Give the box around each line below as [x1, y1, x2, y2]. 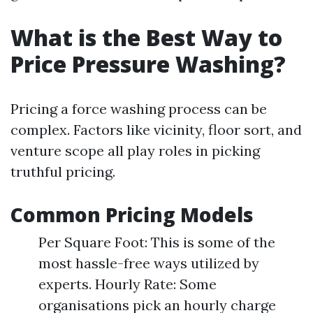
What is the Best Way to [10, 22, 282, 52]
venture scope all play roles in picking [10, 142, 260, 159]
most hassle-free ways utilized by [38, 254, 259, 272]
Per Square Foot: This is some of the [38, 233, 275, 251]
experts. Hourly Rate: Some [38, 275, 217, 293]
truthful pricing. [10, 163, 115, 180]
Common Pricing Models [10, 201, 254, 228]
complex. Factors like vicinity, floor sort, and [10, 121, 302, 138]
